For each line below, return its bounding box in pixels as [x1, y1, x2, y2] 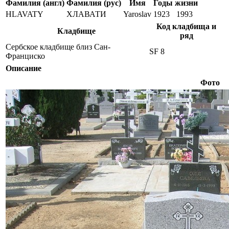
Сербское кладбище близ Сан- [6, 42, 110, 51]
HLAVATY [6, 10, 43, 18]
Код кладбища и [156, 22, 216, 31]
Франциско [6, 52, 45, 60]
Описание [6, 64, 41, 73]
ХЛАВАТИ [66, 10, 106, 18]
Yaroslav [123, 10, 151, 18]
